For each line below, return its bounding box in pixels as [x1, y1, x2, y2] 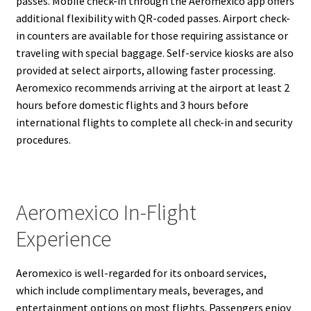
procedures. [15, 133, 71, 147]
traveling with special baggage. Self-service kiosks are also [15, 46, 294, 60]
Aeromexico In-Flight [15, 199, 196, 227]
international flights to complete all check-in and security [15, 115, 292, 130]
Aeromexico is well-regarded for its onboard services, [15, 265, 267, 280]
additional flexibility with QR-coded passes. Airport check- [15, 11, 290, 26]
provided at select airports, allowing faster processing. [15, 63, 276, 78]
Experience [15, 225, 111, 253]
